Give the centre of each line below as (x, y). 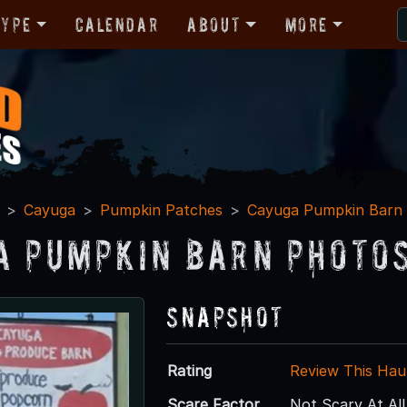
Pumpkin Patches (161, 209)
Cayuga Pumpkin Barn (325, 209)
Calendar (117, 24)
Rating (190, 370)
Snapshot (225, 316)
